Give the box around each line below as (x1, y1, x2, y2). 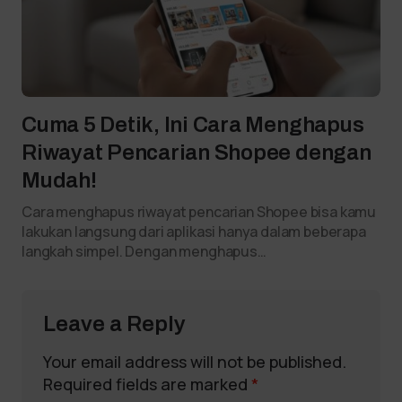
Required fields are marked (43, 373, 251, 395)
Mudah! (22, 169, 97, 192)
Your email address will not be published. (43, 351, 346, 372)
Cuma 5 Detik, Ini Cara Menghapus (22, 113, 364, 136)
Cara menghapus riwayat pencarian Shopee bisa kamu (22, 202, 377, 222)
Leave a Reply (43, 312, 186, 336)
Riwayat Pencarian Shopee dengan (22, 141, 371, 164)
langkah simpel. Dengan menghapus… (22, 241, 267, 261)
